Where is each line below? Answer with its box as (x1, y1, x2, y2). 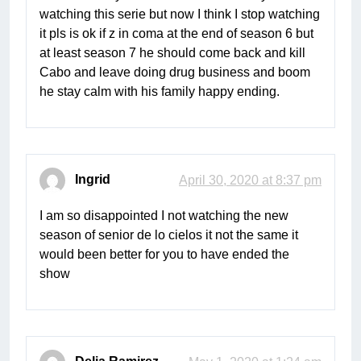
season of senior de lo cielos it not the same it (39, 228, 298, 243)
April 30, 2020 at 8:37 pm (179, 173, 322, 188)
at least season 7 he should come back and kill (39, 46, 305, 60)
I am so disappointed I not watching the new (39, 209, 288, 223)
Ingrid (75, 172, 110, 187)
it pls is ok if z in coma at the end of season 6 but (39, 27, 313, 41)
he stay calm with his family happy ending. (39, 85, 280, 99)
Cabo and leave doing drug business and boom (39, 65, 310, 80)
